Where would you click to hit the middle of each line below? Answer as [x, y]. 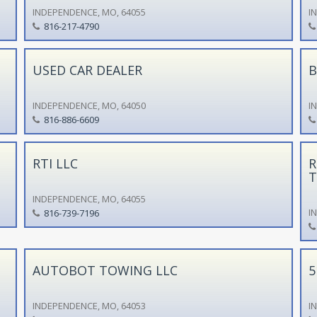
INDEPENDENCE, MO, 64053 [89, 305]
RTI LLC [55, 163]
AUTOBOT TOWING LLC [105, 270]
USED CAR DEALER [87, 70]
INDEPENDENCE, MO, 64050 [89, 105]
